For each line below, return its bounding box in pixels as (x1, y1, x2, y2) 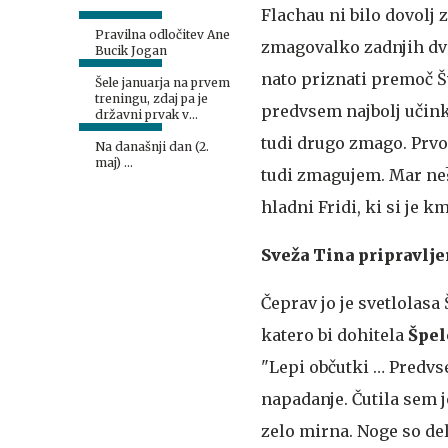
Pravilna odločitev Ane (95, 27, 230, 42)
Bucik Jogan (95, 43, 167, 58)
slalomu (95, 123, 142, 138)
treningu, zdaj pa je (95, 91, 208, 106)
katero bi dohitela (261, 324, 408, 345)
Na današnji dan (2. (95, 139, 209, 154)
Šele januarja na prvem (95, 75, 230, 90)
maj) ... (95, 155, 133, 170)
